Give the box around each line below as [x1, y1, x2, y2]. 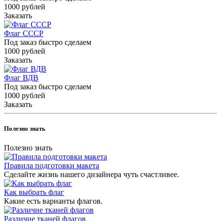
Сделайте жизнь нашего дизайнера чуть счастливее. [4, 170, 179, 179]
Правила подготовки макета [4, 161, 99, 170]
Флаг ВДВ [4, 73, 38, 82]
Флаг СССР [4, 29, 43, 37]
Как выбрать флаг [4, 188, 64, 197]
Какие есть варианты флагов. [4, 197, 103, 206]
